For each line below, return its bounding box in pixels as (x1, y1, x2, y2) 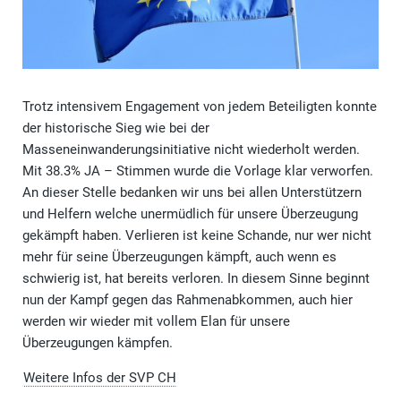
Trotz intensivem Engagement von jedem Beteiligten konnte (22, 98, 377, 115)
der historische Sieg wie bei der (22, 120, 209, 137)
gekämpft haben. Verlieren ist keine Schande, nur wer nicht (22, 227, 371, 244)
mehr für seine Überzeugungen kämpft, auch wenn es (22, 249, 337, 266)
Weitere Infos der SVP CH (23, 370, 176, 387)
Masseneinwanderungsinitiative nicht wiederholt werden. (22, 141, 360, 158)
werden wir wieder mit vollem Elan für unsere (22, 313, 290, 330)
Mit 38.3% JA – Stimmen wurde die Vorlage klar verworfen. (22, 163, 373, 180)
